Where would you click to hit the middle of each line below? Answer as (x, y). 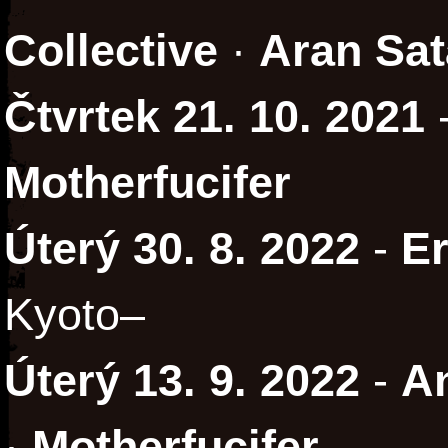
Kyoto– (74, 315)
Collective (111, 51)
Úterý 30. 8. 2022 (182, 249)
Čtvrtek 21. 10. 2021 (214, 117)
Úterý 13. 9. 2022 (182, 381)
